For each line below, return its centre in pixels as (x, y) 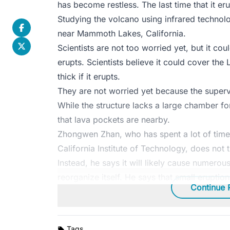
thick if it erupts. (89, 76)
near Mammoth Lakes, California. (122, 33)
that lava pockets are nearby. (114, 119)
